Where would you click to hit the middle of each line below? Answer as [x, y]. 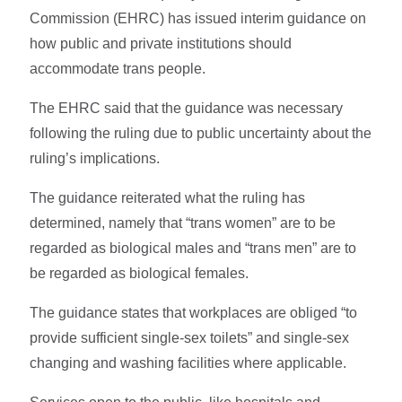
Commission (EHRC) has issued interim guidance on [198, 18]
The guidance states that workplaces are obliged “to [194, 312]
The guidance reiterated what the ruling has [168, 197]
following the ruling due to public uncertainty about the [201, 133]
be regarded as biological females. [140, 273]
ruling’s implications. [95, 158]
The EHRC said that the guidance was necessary [187, 108]
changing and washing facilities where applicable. [188, 363]
